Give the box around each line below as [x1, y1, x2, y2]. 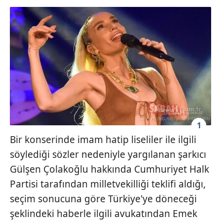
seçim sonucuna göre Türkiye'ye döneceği [10, 192, 197, 206]
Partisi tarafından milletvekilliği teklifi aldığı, [10, 178, 206, 191]
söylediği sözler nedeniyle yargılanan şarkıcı [10, 148, 206, 161]
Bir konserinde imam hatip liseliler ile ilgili [10, 133, 196, 147]
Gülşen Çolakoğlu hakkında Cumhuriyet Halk [10, 163, 209, 176]
